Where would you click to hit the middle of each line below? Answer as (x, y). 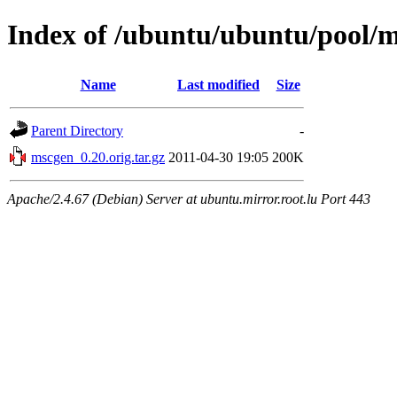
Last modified (218, 84)
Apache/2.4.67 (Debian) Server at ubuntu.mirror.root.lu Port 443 (189, 198)
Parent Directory (77, 130)
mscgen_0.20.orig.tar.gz (98, 157)
